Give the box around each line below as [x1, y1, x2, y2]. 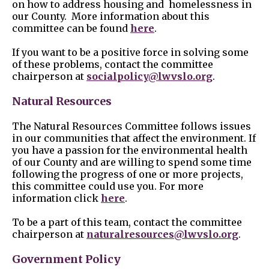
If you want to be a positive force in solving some [12, 46, 249, 59]
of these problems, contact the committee [12, 58, 213, 71]
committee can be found [12, 22, 130, 35]
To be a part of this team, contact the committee [12, 216, 242, 229]
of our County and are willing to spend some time [12, 156, 252, 169]
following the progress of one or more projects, [12, 168, 243, 181]
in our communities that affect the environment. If [12, 132, 256, 145]
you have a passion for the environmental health [12, 144, 247, 157]
